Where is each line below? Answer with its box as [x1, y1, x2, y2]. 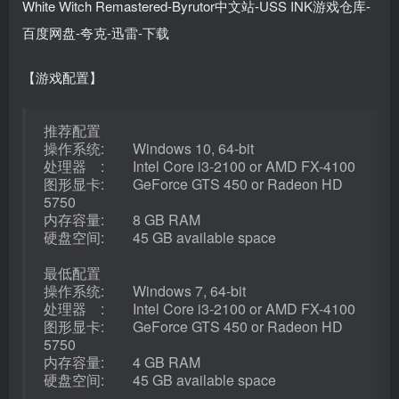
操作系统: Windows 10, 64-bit [44, 137, 254, 159]
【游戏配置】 [22, 67, 102, 86]
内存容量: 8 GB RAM [44, 208, 200, 230]
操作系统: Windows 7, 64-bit [44, 280, 246, 301]
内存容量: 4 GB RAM [44, 351, 200, 372]
